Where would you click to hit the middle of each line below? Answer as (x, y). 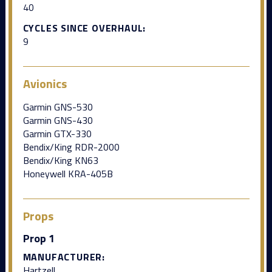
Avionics (45, 83)
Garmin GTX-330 (57, 133)
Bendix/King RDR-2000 (71, 147)
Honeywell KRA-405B (68, 173)
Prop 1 (39, 238)
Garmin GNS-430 (58, 120)
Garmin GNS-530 (58, 107)
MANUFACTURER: (64, 257)
